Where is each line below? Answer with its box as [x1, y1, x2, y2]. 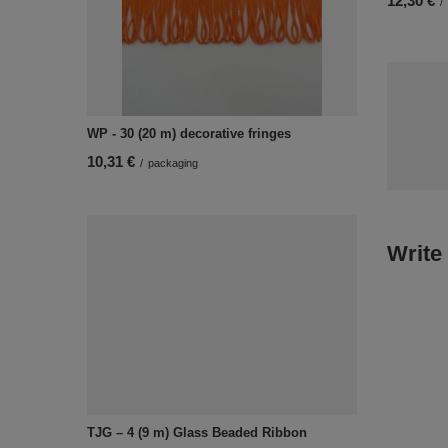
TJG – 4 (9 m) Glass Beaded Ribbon [87, 425, 307, 440]
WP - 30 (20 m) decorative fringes [87, 126, 291, 141]
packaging [148, 157, 198, 169]
